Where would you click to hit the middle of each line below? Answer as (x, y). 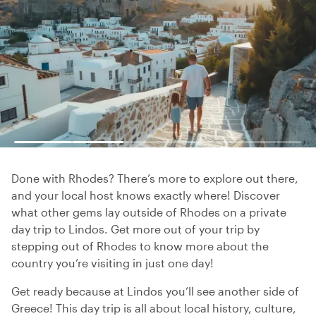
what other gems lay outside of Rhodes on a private (149, 212)
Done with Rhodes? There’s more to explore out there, (155, 178)
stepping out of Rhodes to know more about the (140, 246)
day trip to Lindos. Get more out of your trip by (135, 229)
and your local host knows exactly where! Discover (146, 195)
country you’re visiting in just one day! (113, 263)
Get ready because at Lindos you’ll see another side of (155, 291)
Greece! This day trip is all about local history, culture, (154, 308)
